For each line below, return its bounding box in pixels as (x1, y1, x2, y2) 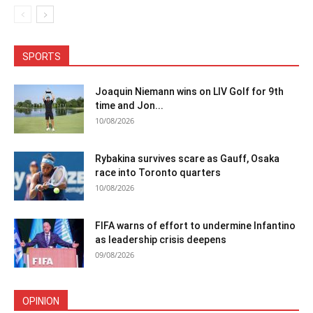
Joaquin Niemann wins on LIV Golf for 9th (95, 86, 284, 97)
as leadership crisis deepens (95, 234, 226, 245)
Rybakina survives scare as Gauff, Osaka (95, 153, 279, 164)
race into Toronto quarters (95, 167, 221, 178)
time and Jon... (95, 100, 163, 111)
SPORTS (22, 51, 61, 62)
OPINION (22, 296, 59, 307)
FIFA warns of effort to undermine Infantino (95, 220, 296, 231)
